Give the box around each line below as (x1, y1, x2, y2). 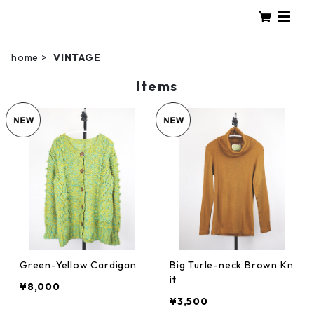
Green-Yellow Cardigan (20, 259, 137, 271)
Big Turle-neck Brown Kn (170, 259, 293, 271)
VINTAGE (53, 51, 101, 64)
